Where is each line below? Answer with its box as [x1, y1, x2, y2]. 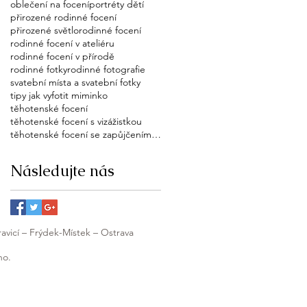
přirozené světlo [10, 24, 79, 37]
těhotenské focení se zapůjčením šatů [151, 128, 161, 141]
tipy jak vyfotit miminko [10, 89, 108, 102]
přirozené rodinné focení [10, 11, 116, 24]
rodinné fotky [10, 63, 67, 76]
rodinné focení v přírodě [10, 50, 114, 63]
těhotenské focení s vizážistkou [10, 115, 142, 128]
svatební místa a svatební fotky [10, 76, 140, 89]
